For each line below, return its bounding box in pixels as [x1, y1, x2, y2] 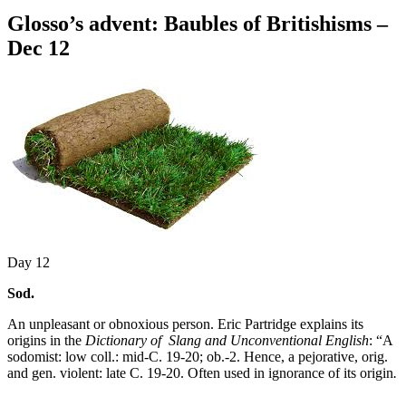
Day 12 [7, 254, 50, 270]
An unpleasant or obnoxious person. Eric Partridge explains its [7, 315, 363, 332]
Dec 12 [7, 35, 70, 60]
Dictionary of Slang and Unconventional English [85, 332, 369, 348]
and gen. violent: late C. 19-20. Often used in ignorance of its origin [7, 364, 393, 381]
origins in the [7, 332, 85, 348]
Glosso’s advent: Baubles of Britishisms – [7, 11, 388, 35]
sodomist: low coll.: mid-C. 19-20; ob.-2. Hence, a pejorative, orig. [7, 348, 388, 364]
